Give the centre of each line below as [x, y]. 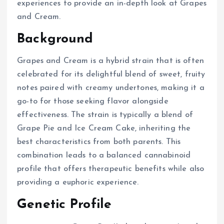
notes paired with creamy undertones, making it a [111, 88]
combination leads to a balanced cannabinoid [104, 155]
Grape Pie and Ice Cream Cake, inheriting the [104, 128]
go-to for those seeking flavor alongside [93, 101]
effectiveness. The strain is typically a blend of [105, 115]
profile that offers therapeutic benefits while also [111, 169]
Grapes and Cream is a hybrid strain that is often [110, 61]
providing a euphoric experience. [78, 182]
